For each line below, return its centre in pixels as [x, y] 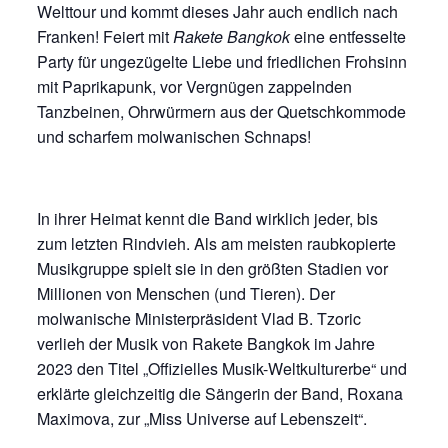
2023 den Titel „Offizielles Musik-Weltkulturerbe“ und [221, 368]
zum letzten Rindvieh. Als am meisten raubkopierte [216, 243]
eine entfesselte [347, 36]
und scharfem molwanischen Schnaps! [173, 136]
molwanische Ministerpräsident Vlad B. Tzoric [198, 318]
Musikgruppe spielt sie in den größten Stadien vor [212, 268]
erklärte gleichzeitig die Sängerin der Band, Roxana [219, 393]
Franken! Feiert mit [104, 36]
